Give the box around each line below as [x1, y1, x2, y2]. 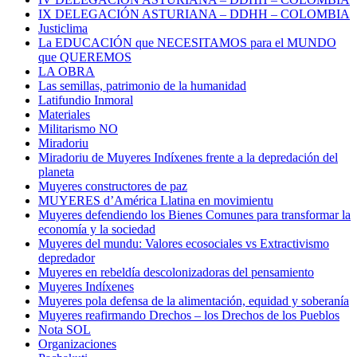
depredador [38, 250, 95, 265]
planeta [38, 164, 74, 178]
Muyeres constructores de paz [38, 178, 187, 193]
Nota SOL [38, 322, 91, 336]
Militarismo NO [38, 121, 118, 135]
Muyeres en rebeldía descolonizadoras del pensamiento [38, 265, 314, 279]
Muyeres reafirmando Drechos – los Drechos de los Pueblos [38, 308, 339, 322]
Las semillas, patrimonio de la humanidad [38, 78, 246, 92]
